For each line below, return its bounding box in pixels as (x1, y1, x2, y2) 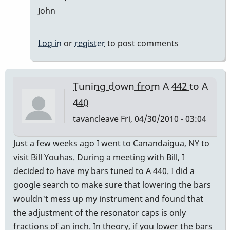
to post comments (105, 37, 179, 49)
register (74, 37, 105, 49)
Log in (38, 37, 62, 49)
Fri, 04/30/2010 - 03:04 (119, 112, 206, 124)
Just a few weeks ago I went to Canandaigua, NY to (13, 137, 209, 149)
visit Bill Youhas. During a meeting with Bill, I (13, 151, 184, 163)
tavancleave (73, 112, 119, 124)
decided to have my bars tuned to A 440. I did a (13, 165, 195, 177)
